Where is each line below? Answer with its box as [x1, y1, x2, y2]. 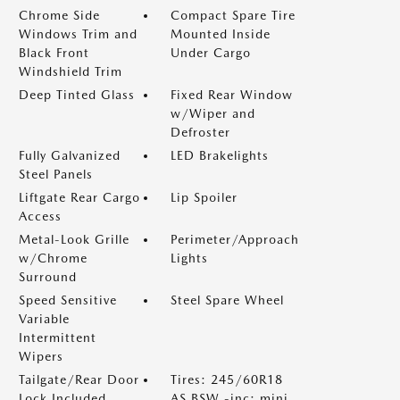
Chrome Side [19, 8, 100, 22]
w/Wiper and [171, 106, 255, 121]
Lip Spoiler [171, 190, 237, 204]
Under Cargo [171, 46, 251, 60]
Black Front [19, 46, 89, 60]
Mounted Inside [171, 27, 271, 41]
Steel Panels [19, 167, 93, 181]
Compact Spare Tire [171, 8, 296, 22]
